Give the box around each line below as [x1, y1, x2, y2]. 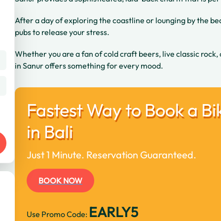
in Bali [27, 120, 73, 143]
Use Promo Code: [27, 209, 89, 219]
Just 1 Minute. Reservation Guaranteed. [27, 148, 196, 161]
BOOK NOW [38, 176, 82, 185]
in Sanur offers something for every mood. [15, 61, 163, 71]
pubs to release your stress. [15, 27, 111, 37]
